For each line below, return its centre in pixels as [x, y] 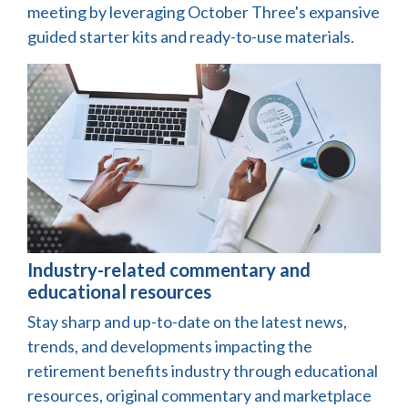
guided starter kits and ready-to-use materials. [191, 36]
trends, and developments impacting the [170, 346]
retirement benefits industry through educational [203, 370]
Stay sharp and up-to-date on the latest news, [187, 321]
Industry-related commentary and [169, 269]
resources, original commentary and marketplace [199, 395]
